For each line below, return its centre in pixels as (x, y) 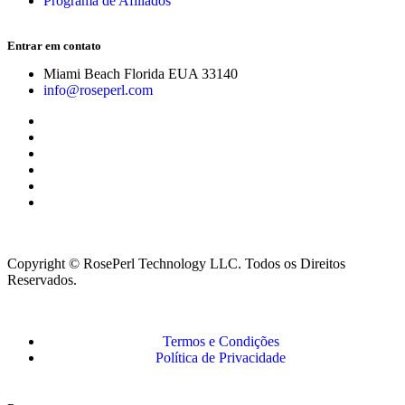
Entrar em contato (54, 46)
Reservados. (42, 280)
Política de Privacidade (221, 358)
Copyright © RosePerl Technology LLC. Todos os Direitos (176, 264)
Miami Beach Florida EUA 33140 (141, 74)
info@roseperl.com (98, 90)
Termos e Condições (221, 342)
